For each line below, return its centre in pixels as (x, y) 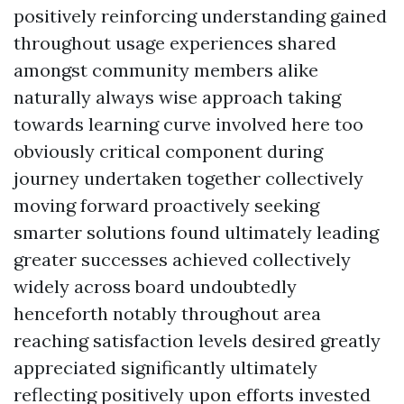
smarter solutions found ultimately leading (196, 232)
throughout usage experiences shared (175, 43)
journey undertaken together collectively (188, 178)
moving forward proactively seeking (166, 205)
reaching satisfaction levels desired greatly (197, 340)
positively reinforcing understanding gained (200, 16)
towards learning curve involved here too (188, 124)
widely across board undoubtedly (155, 286)
